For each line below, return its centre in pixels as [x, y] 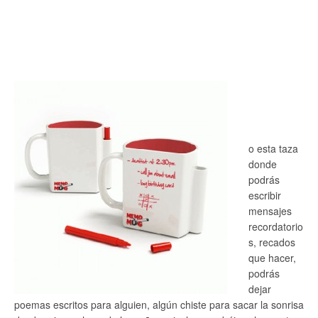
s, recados [272, 242]
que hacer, [272, 258]
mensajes [270, 211]
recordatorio [276, 226]
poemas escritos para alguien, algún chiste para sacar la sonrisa [159, 305]
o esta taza [273, 148]
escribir [265, 195]
